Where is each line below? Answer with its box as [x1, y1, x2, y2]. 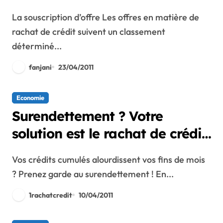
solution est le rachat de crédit [12, 125, 207, 142]
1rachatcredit [29, 190, 72, 200]
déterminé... [12, 40, 62, 52]
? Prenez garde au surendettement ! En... [12, 168, 174, 180]
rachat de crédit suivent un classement [12, 26, 165, 38]
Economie [16, 94, 44, 102]
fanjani [29, 62, 52, 72]
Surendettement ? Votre [12, 108, 163, 125]
